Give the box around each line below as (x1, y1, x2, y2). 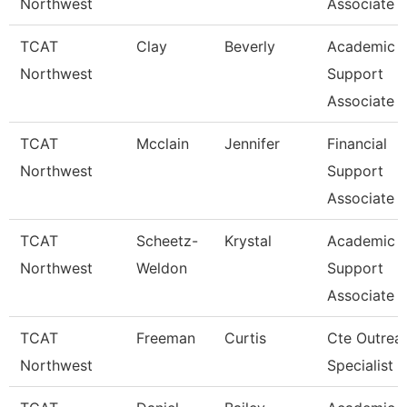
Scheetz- (136, 232, 198, 250)
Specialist (327, 356, 393, 374)
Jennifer (224, 134, 280, 153)
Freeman (136, 329, 195, 347)
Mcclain (136, 134, 189, 153)
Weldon (136, 259, 187, 277)
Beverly (224, 37, 275, 55)
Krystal (224, 232, 272, 250)
